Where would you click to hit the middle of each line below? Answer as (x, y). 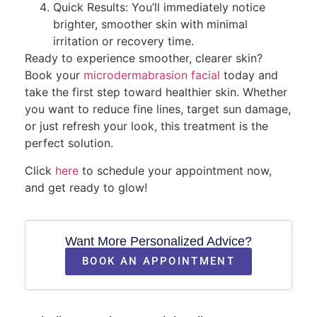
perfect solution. (69, 143)
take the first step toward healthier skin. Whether (156, 92)
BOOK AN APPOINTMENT (158, 261)
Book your (54, 75)
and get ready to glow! (86, 187)
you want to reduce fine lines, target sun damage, (158, 109)
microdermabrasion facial (152, 75)
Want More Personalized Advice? (158, 241)
